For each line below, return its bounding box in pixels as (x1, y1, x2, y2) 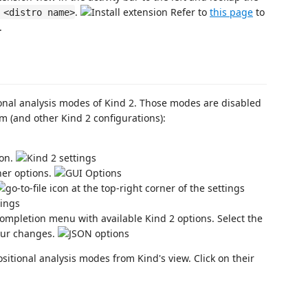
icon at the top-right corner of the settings (47, 181, 245, 195)
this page (210, 5, 253, 19)
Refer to (168, 5, 210, 19)
